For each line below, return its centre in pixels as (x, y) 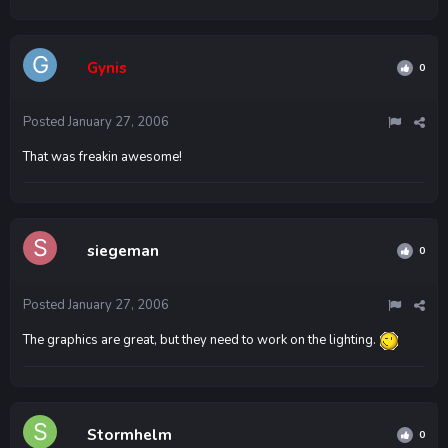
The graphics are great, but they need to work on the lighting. (201, 339)
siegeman (123, 250)
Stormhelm (129, 434)
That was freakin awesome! (102, 156)
